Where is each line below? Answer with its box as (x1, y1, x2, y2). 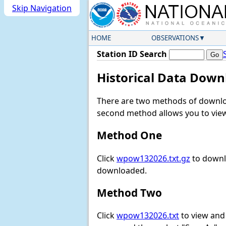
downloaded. (97, 164, 147, 176)
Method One (97, 128, 162, 143)
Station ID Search (97, 48, 167, 60)
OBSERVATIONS (151, 33, 199, 42)
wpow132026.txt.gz (117, 152, 190, 164)
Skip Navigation (12, 3, 72, 14)
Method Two (97, 185, 162, 200)
